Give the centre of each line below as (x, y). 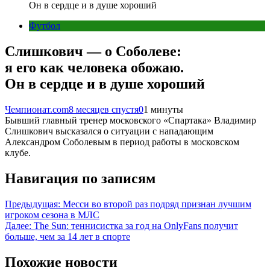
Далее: (18, 225)
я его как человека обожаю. (94, 67)
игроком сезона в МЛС (52, 215)
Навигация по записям (80, 178)
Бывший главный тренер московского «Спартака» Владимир (130, 120)
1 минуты (163, 109)
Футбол (45, 26)
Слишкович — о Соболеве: (93, 51)
